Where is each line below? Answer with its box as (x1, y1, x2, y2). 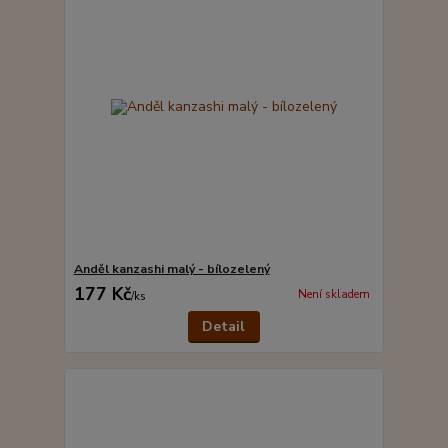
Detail (202, 316, 246, 336)
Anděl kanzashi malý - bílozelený (73, 260, 270, 277)
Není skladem (297, 287, 370, 303)
